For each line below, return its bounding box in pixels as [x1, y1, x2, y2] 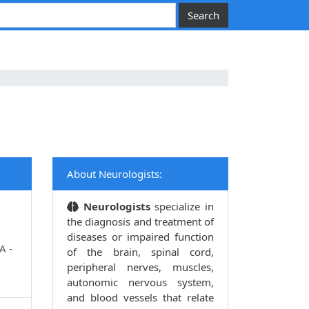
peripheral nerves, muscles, [67, 260, 214, 275]
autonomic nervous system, [67, 275, 214, 290]
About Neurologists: [67, 167, 162, 181]
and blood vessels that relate [67, 290, 214, 305]
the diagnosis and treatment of [67, 215, 214, 229]
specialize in [154, 199, 215, 214]
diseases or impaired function [67, 230, 214, 244]
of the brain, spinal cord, [67, 245, 214, 259]
